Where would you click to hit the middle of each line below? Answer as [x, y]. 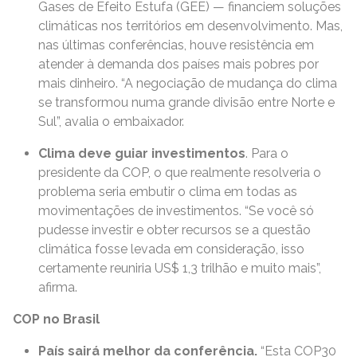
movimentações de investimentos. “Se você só [176, 211]
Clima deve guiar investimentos [142, 153]
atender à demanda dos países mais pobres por [178, 64]
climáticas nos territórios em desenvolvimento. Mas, [190, 26]
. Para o [267, 153]
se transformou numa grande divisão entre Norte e [186, 102]
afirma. [59, 287]
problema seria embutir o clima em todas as [168, 192]
